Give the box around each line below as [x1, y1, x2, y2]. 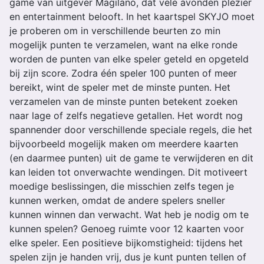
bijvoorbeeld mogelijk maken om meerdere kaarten [9, 138, 238, 150]
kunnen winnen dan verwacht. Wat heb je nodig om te [9, 209, 249, 220]
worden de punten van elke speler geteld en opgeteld [9, 53, 249, 65]
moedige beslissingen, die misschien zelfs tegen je [9, 180, 234, 192]
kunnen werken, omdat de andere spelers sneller [9, 194, 225, 206]
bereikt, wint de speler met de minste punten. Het [9, 81, 230, 93]
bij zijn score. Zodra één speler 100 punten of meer [9, 67, 237, 79]
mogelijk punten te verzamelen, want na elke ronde [9, 39, 237, 51]
